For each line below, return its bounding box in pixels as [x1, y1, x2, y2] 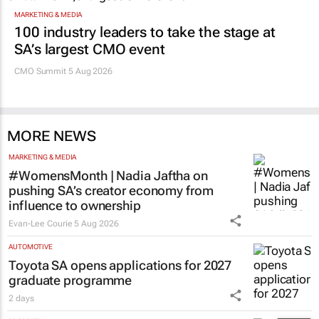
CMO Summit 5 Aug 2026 [14, 66, 113, 77]
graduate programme [9, 273, 132, 288]
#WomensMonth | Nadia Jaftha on [9, 168, 208, 184]
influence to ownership [9, 198, 141, 214]
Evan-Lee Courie [9, 219, 73, 229]
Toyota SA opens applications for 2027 [9, 258, 232, 273]
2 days [9, 293, 34, 304]
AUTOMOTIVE [9, 243, 53, 251]
